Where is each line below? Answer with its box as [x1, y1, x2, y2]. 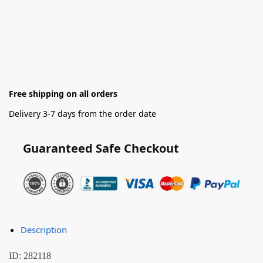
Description [21, 224, 67, 236]
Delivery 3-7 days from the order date [9, 107, 156, 119]
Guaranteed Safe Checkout [23, 140, 180, 156]
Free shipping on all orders [9, 87, 117, 99]
